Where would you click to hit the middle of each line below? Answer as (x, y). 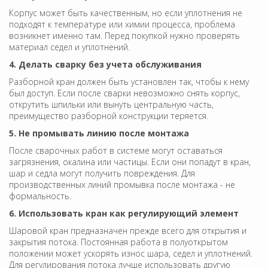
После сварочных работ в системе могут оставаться (116, 150)
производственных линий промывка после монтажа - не (122, 184)
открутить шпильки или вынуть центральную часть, (111, 104)
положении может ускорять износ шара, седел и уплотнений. (131, 253)
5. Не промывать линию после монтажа (99, 133)
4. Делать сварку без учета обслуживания (105, 64)
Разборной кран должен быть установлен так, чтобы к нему (129, 81)
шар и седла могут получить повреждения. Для (102, 173)
